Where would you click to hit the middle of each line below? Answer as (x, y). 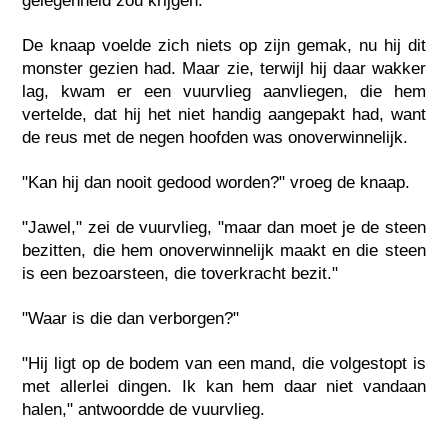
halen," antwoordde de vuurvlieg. (144, 409)
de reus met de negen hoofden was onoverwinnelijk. (215, 137)
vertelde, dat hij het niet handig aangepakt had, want (224, 114)
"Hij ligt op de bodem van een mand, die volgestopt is (224, 363)
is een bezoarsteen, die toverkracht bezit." (180, 273)
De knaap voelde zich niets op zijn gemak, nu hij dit (224, 45)
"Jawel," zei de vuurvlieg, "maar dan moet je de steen (224, 227)
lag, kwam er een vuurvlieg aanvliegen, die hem (224, 91)
